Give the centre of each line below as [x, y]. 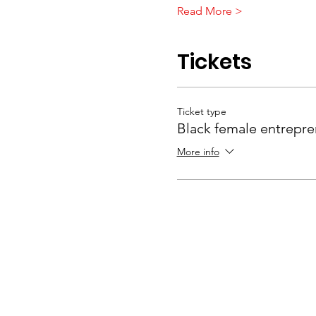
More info [198, 152]
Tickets [214, 62]
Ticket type [201, 111]
